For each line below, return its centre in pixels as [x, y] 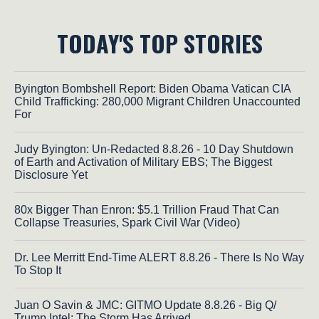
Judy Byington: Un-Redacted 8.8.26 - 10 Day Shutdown [154, 150]
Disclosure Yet [51, 175]
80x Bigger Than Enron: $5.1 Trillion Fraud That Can [147, 210]
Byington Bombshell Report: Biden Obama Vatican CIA [152, 89]
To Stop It [38, 271]
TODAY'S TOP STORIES [159, 43]
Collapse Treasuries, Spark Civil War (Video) [127, 223]
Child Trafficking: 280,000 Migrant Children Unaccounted [157, 102]
